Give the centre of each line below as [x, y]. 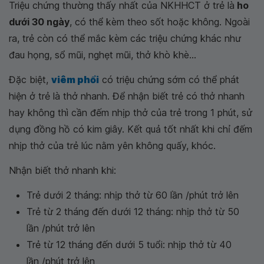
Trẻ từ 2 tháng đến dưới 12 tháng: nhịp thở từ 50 [133, 212]
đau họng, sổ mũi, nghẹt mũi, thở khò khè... [103, 55]
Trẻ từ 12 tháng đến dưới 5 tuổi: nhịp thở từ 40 [129, 245]
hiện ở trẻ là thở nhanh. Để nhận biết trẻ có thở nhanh [127, 96]
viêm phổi [75, 80]
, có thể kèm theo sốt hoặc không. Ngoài [160, 22]
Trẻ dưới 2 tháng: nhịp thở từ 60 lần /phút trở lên [133, 195]
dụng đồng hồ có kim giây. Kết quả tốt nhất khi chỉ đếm [131, 129]
